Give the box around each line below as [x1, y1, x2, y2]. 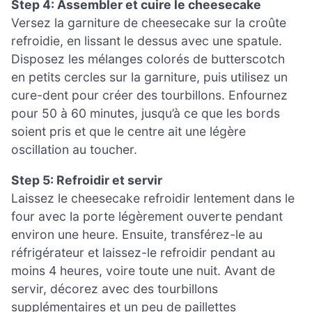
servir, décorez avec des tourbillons [11, 281, 218, 296]
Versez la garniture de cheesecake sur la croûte [11, 15, 286, 31]
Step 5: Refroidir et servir [11, 172, 162, 187]
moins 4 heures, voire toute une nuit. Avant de [11, 263, 275, 278]
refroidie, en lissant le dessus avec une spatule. [11, 33, 282, 49]
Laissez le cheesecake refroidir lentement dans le [11, 190, 295, 205]
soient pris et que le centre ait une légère [11, 124, 246, 139]
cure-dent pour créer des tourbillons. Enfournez [11, 88, 288, 103]
